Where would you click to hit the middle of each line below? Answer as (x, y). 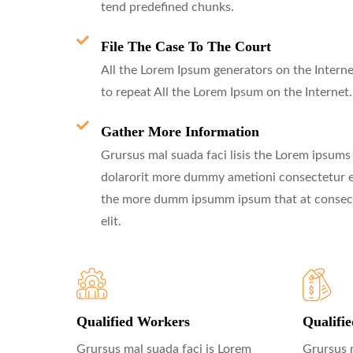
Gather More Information (180, 131)
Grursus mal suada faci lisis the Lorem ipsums (226, 155)
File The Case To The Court (186, 46)
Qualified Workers (133, 321)
